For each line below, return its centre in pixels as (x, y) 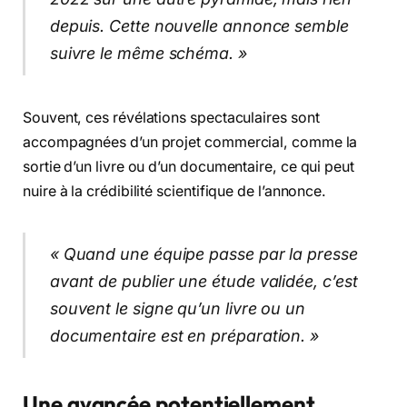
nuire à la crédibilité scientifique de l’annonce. (175, 191)
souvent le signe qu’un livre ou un (178, 309)
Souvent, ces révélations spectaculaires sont (171, 117)
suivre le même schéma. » (148, 53)
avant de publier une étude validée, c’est (203, 282)
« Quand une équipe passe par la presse (203, 254)
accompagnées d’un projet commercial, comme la (190, 142)
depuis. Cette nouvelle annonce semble (199, 25)
